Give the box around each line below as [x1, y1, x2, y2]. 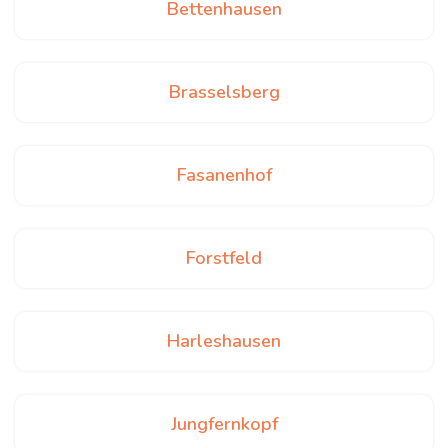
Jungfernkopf [170, 412, 278, 436]
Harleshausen [167, 329, 281, 353]
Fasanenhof [176, 163, 272, 187]
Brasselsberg [168, 80, 280, 104]
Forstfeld [186, 246, 262, 270]
